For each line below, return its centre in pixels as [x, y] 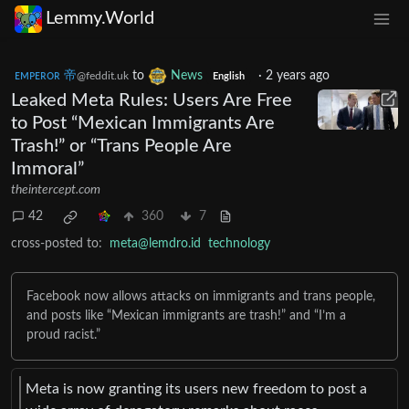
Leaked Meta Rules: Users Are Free [152, 100]
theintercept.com [56, 189]
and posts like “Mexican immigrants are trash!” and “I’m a [186, 315]
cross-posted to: [57, 243]
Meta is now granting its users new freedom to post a [196, 388]
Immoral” [47, 168]
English [228, 76]
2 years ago [297, 75]
